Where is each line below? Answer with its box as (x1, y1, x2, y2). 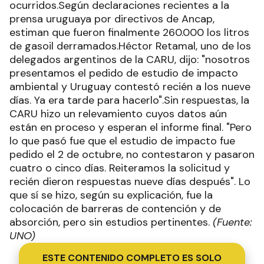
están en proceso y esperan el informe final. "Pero (9, 120, 252, 134)
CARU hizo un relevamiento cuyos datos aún (9, 106, 227, 121)
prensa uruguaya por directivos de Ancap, (9, 11, 214, 26)
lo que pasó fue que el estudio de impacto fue (9, 133, 235, 148)
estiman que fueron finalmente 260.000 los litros (9, 25, 249, 39)
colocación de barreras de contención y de (9, 201, 221, 216)
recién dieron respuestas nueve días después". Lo (9, 174, 250, 189)
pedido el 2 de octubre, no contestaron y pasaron (9, 147, 255, 161)
